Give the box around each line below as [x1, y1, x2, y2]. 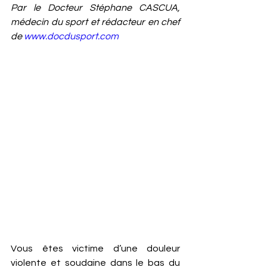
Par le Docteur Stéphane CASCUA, [11, 3, 180, 13]
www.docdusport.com [24, 32, 119, 41]
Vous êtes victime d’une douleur [11, 244, 180, 253]
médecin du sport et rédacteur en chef [11, 17, 180, 27]
